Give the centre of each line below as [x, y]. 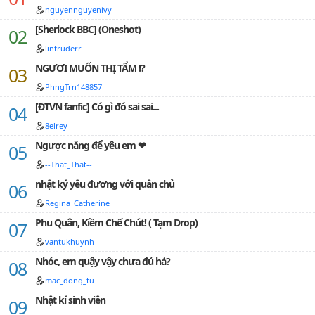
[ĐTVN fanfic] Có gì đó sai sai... [97, 107]
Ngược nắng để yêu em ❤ [90, 145]
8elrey [56, 126]
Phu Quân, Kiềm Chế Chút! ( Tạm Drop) [116, 223]
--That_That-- [69, 164]
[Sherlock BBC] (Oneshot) [88, 29]
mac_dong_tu [70, 280]
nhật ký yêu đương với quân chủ [105, 184]
